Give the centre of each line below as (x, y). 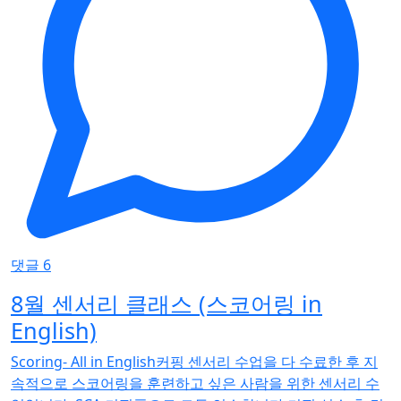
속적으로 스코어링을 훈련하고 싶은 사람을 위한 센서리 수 (195, 384)
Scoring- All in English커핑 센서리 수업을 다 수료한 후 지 (194, 362)
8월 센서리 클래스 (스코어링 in (166, 304)
